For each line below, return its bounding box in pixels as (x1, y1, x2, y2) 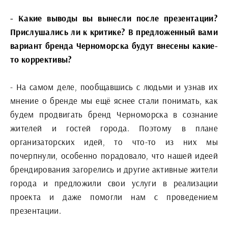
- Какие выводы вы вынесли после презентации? (10, 12, 218, 23)
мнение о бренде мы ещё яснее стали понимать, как (10, 95, 218, 106)
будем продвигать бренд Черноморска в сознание (10, 108, 218, 120)
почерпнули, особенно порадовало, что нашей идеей (10, 150, 218, 161)
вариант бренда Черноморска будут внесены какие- (10, 40, 218, 51)
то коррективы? (10, 53, 72, 65)
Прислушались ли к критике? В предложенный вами (10, 26, 218, 37)
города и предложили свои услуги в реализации (10, 177, 218, 188)
